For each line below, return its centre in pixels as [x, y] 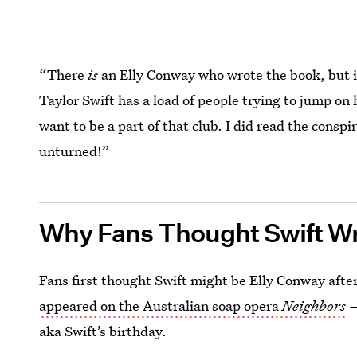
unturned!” [75, 151]
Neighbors [314, 306]
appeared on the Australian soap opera [161, 306]
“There [64, 75]
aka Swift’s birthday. [103, 331]
